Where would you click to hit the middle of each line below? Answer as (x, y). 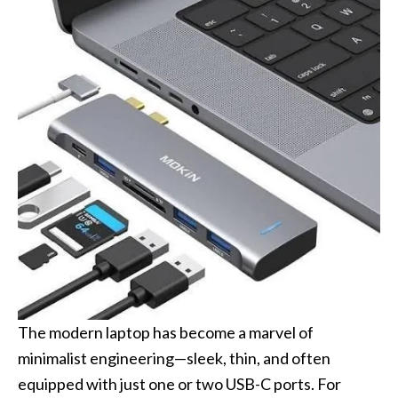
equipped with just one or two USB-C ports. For (179, 384)
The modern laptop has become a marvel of (166, 333)
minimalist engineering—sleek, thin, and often (174, 358)
